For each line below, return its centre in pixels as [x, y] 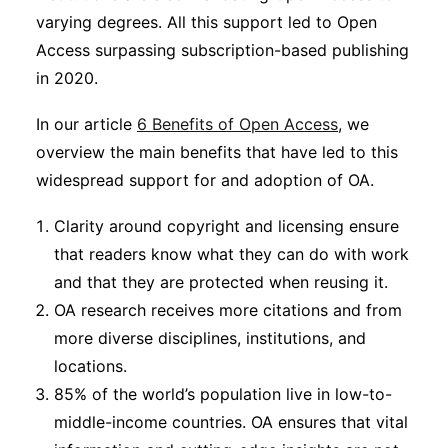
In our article [86, 124]
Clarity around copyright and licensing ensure [226, 226]
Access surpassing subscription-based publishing [222, 50]
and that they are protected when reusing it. [221, 282]
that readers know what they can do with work [231, 254]
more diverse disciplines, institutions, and [210, 338]
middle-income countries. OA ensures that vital [231, 422]
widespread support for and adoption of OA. [205, 180]
